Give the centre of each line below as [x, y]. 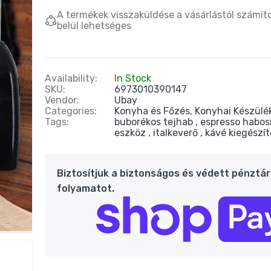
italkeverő [177, 133]
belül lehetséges [94, 26]
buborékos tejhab [155, 122]
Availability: [71, 78]
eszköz [131, 133]
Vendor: [62, 100]
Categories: [71, 111]
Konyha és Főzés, [155, 111]
